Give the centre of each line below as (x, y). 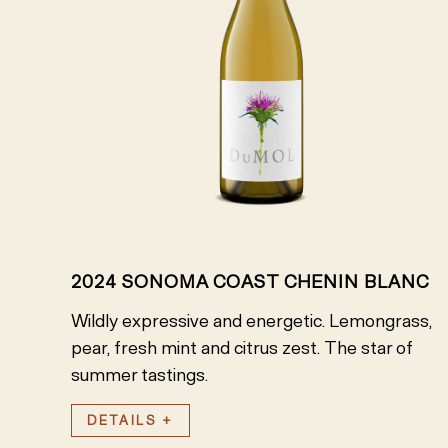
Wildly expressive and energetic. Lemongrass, (251, 321)
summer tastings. (139, 375)
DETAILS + (130, 421)
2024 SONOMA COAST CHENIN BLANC (250, 282)
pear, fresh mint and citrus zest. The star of (242, 348)
